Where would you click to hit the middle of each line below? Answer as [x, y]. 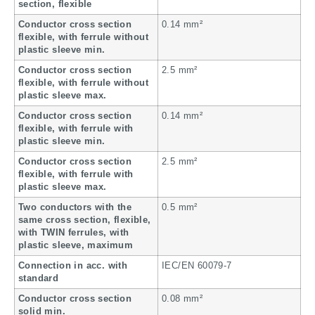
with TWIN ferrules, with [74, 233]
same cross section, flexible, [85, 220]
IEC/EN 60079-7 [197, 266]
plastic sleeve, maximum [76, 246]
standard [39, 279]
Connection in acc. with [73, 266]
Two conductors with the [75, 208]
